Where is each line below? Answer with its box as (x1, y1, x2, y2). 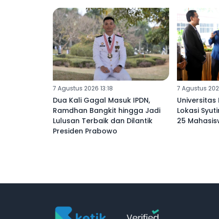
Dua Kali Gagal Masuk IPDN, (53, 95, 150, 105)
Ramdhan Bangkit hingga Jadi (53, 105, 160, 115)
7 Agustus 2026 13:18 (53, 84, 113, 92)
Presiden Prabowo (53, 126, 117, 136)
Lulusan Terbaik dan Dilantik (53, 115, 153, 126)
